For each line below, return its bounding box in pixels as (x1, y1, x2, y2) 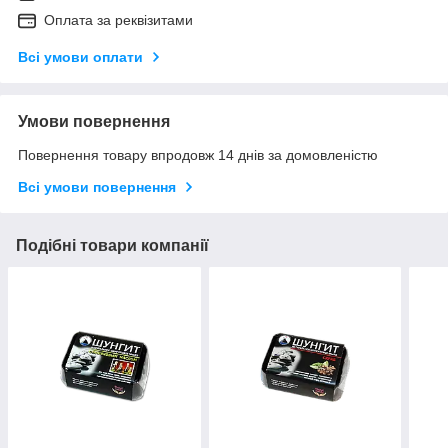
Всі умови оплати (18, 49, 143, 66)
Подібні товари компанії (16, 237, 209, 255)
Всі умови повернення (18, 179, 176, 196)
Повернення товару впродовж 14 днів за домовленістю (18, 147, 378, 164)
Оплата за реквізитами (44, 12, 193, 29)
